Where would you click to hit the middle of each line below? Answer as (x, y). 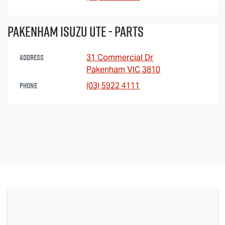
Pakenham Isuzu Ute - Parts (76, 31)
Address (32, 58)
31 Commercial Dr (120, 58)
